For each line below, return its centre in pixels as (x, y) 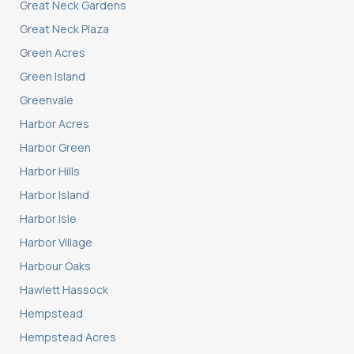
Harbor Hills (50, 171)
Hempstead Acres (68, 337)
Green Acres (53, 53)
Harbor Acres (55, 124)
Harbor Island (55, 195)
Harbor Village (56, 243)
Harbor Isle (48, 219)
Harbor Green (55, 148)
